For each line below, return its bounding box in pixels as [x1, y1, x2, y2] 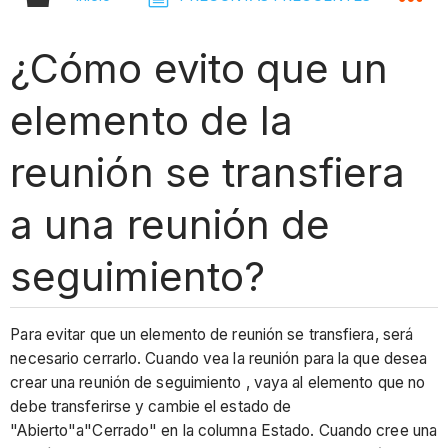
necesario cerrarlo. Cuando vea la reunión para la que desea [10, 349, 428, 369]
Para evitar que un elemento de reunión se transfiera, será [10, 325, 414, 345]
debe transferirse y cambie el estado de [10, 397, 292, 417]
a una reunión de [10, 199, 330, 249]
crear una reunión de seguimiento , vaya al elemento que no [10, 373, 426, 393]
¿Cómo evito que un [10, 43, 388, 93]
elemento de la [10, 95, 293, 145]
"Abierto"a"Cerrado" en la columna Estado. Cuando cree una [10, 421, 438, 441]
